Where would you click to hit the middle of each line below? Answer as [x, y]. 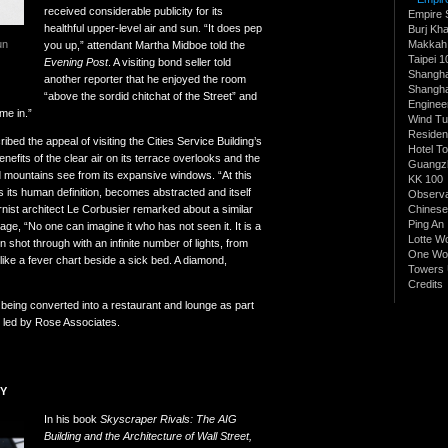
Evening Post [76, 61]
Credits [425, 283]
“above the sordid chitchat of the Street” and [150, 95]
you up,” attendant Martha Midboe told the [144, 44]
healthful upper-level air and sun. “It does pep [153, 27]
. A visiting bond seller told [169, 61]
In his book [72, 418]
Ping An [426, 223]
